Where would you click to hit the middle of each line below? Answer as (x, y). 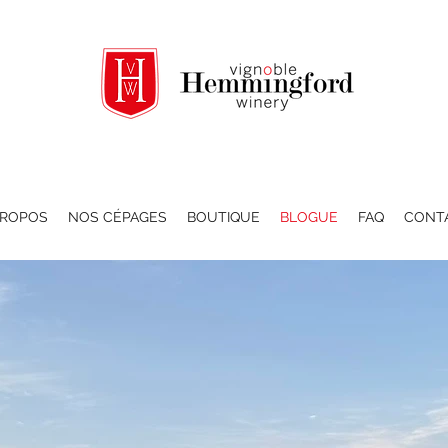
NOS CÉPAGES (117, 216)
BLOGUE (308, 216)
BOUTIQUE (223, 216)
